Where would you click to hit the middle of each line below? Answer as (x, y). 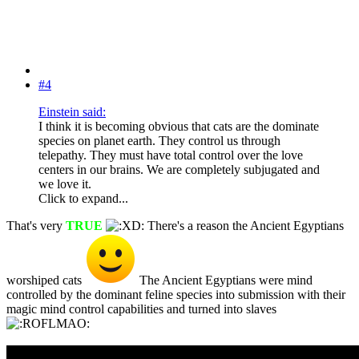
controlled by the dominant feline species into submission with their (176, 295)
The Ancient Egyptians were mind (224, 280)
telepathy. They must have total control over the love (171, 155)
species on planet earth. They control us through (159, 141)
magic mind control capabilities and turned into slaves (141, 309)
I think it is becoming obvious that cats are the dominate (179, 127)
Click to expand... (83, 199)
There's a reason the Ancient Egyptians (244, 226)
